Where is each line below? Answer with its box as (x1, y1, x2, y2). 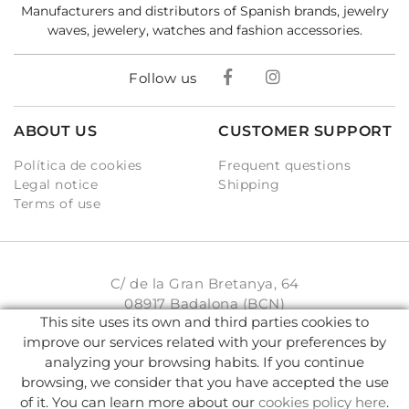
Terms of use (14, 195, 100, 213)
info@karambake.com (125, 354, 284, 372)
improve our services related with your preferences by (23, 333, 386, 351)
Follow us (129, 69, 197, 88)
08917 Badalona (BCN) (124, 295, 285, 313)
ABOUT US (14, 122, 97, 141)
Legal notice (14, 176, 98, 194)
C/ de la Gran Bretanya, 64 (110, 275, 299, 293)
